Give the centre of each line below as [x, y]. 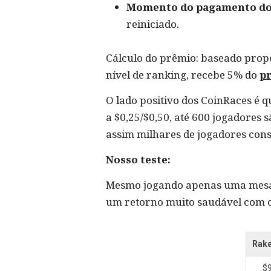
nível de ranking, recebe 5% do [183, 75]
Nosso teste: [138, 159]
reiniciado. [153, 24]
